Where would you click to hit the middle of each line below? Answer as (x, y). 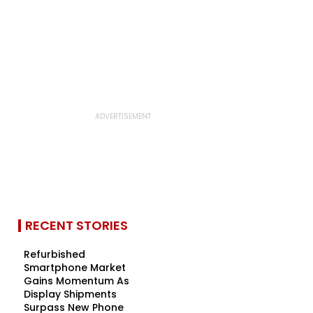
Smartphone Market (75, 268)
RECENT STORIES (77, 225)
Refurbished (54, 254)
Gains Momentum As (77, 281)
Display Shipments (70, 294)
